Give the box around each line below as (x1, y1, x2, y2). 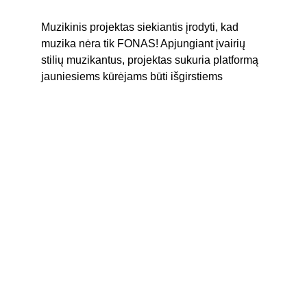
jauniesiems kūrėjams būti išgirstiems (41, 71, 223, 82)
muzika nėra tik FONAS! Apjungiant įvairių (41, 38, 248, 49)
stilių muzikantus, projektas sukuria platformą (41, 54, 261, 66)
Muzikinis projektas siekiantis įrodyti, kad (41, 21, 241, 33)
